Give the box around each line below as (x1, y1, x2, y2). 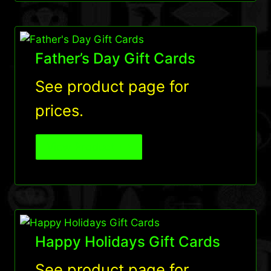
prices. (34, 101, 83, 120)
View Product (46, 140, 115, 154)
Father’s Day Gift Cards (34, 50, 195, 68)
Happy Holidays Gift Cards (34, 233, 220, 251)
